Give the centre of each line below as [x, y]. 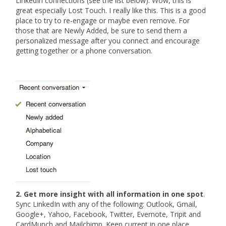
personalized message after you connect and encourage [108, 40]
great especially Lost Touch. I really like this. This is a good [111, 10]
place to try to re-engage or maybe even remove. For [103, 20]
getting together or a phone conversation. [84, 50]
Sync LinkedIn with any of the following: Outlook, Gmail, [107, 204]
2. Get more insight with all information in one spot [110, 194]
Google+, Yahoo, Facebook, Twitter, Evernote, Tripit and [108, 214]
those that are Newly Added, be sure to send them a [102, 30]
